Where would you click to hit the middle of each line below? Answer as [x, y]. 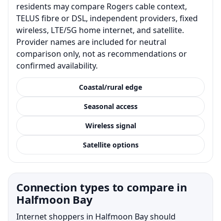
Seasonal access [110, 106]
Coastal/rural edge [110, 87]
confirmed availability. [57, 65]
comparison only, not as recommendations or [102, 54]
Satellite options [110, 145]
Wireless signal [110, 125]
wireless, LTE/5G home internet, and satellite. [100, 30]
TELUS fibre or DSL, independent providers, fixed [107, 18]
